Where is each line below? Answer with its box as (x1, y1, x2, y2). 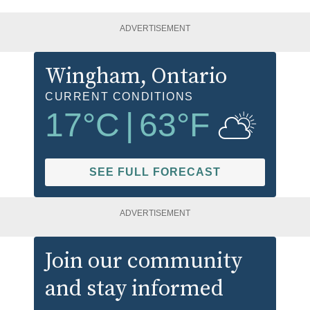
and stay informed (45, 275, 224, 303)
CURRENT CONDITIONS (45, 90, 194, 102)
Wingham (45, 62, 140, 91)
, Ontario (140, 62, 227, 91)
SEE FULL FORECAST (89, 165, 221, 178)
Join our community (45, 247, 242, 275)
